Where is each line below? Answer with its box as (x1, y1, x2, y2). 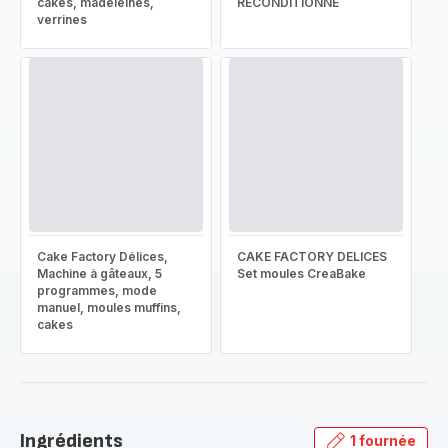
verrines (37, 12, 87, 27)
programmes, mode (37, 283, 157, 298)
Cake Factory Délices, (37, 249, 168, 264)
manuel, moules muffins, (37, 300, 181, 315)
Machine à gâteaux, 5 (37, 266, 162, 281)
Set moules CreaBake (237, 266, 366, 281)
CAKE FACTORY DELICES (237, 249, 387, 264)
